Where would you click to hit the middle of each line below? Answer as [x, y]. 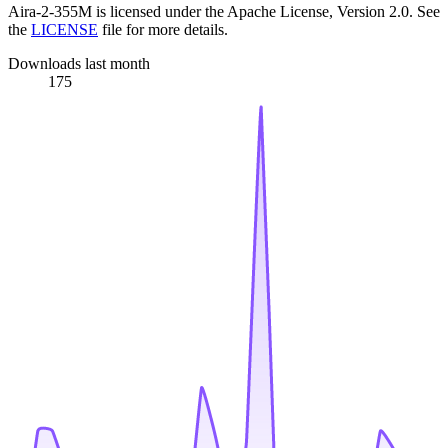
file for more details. [163, 29]
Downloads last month [79, 63]
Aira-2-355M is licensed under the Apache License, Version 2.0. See [224, 11]
